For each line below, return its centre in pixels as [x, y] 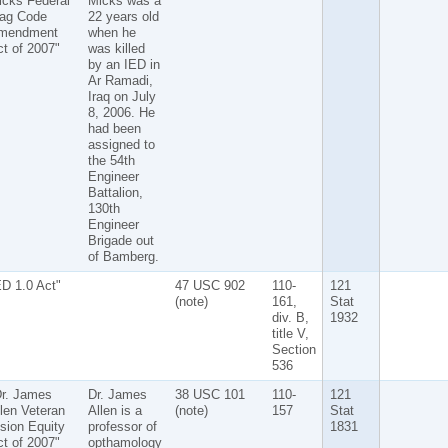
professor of [122, 426]
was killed [116, 48]
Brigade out [120, 240]
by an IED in [123, 64]
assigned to [121, 144]
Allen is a [114, 410]
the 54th [111, 160]
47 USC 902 [209, 285]
